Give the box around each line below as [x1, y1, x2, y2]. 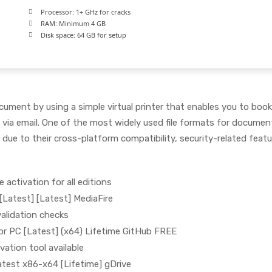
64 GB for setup [75, 30, 126, 39]
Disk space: [41, 30, 75, 39]
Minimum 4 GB [57, 19, 106, 28]
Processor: [41, 7, 74, 16]
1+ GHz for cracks [74, 7, 131, 16]
